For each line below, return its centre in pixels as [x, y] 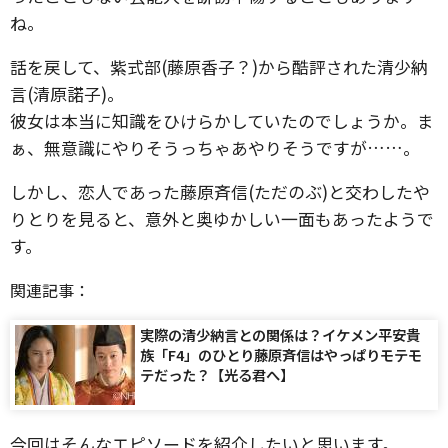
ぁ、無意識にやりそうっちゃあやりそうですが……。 [215, 147]
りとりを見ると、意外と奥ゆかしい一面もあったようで [222, 218]
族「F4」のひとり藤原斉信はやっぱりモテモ [281, 354]
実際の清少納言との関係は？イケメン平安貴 [280, 334]
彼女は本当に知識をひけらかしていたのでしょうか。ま [222, 120]
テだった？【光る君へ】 [217, 374]
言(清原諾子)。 [67, 93]
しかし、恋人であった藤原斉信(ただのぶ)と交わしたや [220, 191]
